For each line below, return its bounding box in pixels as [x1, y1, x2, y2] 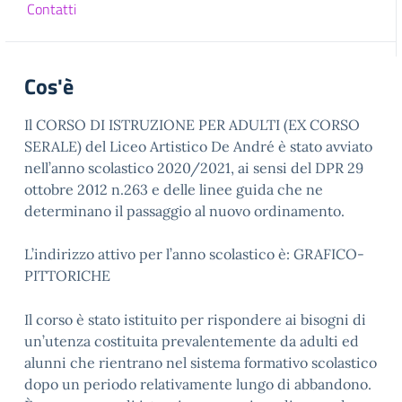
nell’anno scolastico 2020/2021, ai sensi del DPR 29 [24, 159, 363, 177]
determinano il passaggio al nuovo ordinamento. [24, 202, 345, 220]
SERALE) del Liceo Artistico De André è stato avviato [24, 137, 372, 155]
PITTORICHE [24, 267, 110, 284]
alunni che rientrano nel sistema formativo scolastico [24, 354, 377, 371]
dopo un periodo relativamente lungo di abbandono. [24, 375, 371, 393]
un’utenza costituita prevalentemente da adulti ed [24, 332, 359, 350]
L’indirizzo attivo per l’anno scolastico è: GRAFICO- [24, 245, 364, 263]
